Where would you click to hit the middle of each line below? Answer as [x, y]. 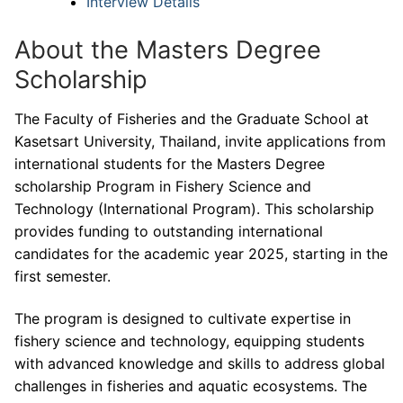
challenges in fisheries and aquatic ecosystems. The [191, 386]
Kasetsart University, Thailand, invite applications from [200, 141]
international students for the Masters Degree [170, 163]
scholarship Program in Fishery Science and [163, 186]
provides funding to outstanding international [169, 231]
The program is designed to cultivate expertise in [183, 319]
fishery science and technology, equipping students [189, 341]
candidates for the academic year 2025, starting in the [201, 253]
